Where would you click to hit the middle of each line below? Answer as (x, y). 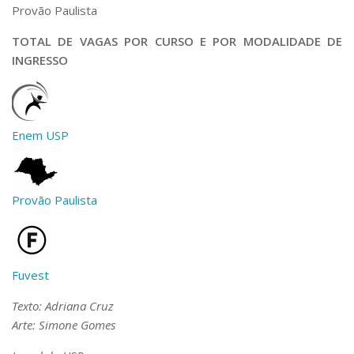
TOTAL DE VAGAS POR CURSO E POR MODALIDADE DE (177, 41)
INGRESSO (40, 60)
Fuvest (30, 275)
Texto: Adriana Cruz (63, 306)
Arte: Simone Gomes (64, 325)
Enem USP (40, 136)
